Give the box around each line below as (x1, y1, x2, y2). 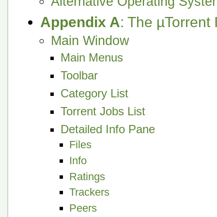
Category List (60, 87, 128, 100)
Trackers (69, 186, 109, 199)
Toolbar (60, 69, 98, 82)
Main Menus (60, 51, 123, 64)
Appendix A (40, 14, 120, 31)
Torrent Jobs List (60, 105, 145, 118)
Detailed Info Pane (60, 123, 155, 136)
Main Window (50, 33, 129, 48)
